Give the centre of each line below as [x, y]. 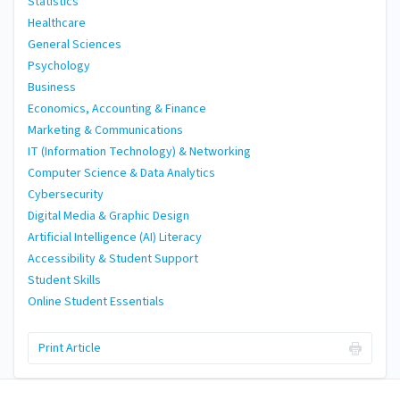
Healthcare [57, 23]
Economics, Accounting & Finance [117, 108]
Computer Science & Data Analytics [121, 173]
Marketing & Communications [105, 130]
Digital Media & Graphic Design [108, 216]
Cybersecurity [66, 194]
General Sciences [75, 44]
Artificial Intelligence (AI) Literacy [115, 237]
